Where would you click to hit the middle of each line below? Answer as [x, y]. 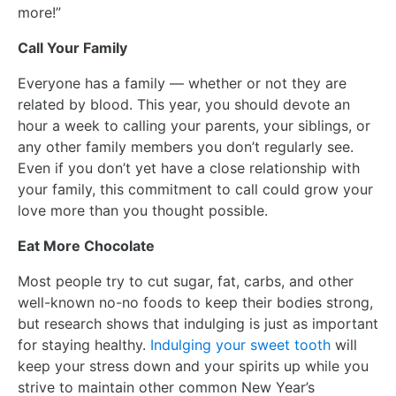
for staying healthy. [84, 344]
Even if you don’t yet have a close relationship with [189, 168]
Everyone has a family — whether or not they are [182, 83]
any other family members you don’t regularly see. [186, 146]
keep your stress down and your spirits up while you [193, 366]
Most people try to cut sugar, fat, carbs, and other [186, 281]
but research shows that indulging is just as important [198, 323]
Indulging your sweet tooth [240, 344]
